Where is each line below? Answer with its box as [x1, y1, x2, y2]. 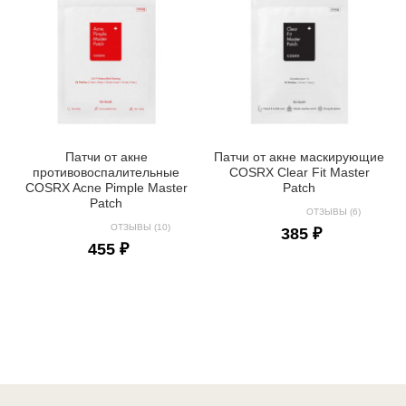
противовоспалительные [33, 164, 180, 179]
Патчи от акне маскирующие [214, 149, 385, 164]
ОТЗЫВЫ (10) [110, 221, 170, 232]
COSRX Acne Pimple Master [24, 179, 188, 195]
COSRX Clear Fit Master [228, 164, 370, 179]
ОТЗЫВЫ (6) [305, 206, 361, 217]
